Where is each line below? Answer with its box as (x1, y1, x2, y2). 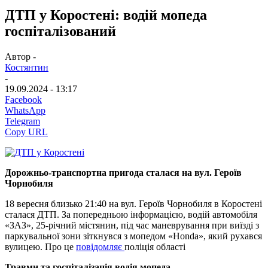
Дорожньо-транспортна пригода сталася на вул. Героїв (5, 167, 242, 178)
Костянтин (5, 62, 48, 72)
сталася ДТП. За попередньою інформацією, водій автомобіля (5, 209, 257, 220)
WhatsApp (5, 105, 45, 115)
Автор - (5, 51, 36, 62)
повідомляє (76, 241, 124, 252)
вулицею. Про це (5, 241, 76, 252)
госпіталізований (5, 23, 116, 39)
